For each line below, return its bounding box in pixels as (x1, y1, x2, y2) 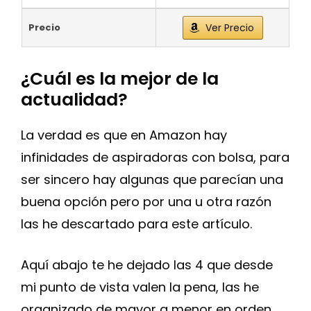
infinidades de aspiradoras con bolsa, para (21, 149, 289, 166)
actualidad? (21, 87, 128, 112)
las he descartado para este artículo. (21, 215, 252, 233)
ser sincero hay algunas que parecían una (21, 171, 283, 188)
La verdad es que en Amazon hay (21, 126, 227, 144)
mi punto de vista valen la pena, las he (21, 278, 259, 296)
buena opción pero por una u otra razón (21, 193, 271, 210)
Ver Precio (205, 21, 254, 35)
